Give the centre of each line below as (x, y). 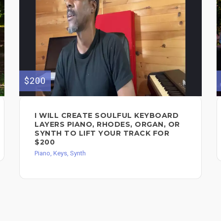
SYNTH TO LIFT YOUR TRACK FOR (102, 133)
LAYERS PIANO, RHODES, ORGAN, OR (107, 124)
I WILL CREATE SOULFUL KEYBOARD (107, 115)
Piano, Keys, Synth (60, 153)
